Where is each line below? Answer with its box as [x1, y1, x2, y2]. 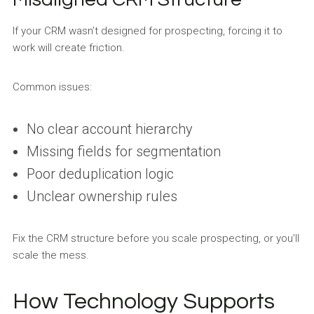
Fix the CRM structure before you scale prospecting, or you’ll [12, 232, 299, 245]
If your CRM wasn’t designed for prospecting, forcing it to [12, 25, 282, 38]
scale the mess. [12, 249, 89, 262]
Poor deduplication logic [26, 165, 174, 183]
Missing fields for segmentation [26, 143, 221, 161]
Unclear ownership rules [26, 188, 177, 205]
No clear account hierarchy [26, 121, 193, 138]
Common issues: [12, 81, 92, 94]
